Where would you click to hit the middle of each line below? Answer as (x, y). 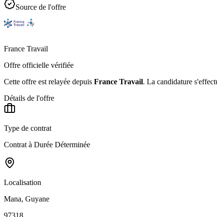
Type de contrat (28, 128)
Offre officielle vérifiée (39, 65)
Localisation (23, 183)
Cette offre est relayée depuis (48, 82)
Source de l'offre (41, 7)
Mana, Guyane (27, 199)
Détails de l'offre (29, 98)
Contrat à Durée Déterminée (47, 145)
